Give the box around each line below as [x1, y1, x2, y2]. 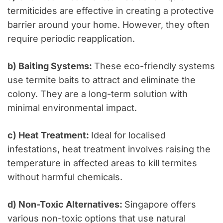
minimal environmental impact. [7, 103, 137, 113]
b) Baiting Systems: [7, 61, 94, 72]
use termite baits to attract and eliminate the [7, 75, 196, 86]
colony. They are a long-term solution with [7, 89, 188, 100]
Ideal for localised [91, 130, 166, 141]
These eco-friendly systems [94, 61, 215, 72]
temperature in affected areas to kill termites [7, 158, 197, 169]
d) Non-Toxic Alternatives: [7, 199, 124, 210]
